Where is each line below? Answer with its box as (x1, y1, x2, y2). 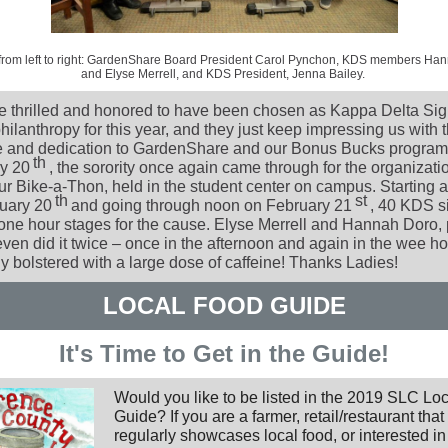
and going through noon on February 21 (71, 197, 352, 214)
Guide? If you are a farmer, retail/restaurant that (114, 408, 444, 425)
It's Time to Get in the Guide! (59, 340, 389, 367)
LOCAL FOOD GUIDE (102, 292, 346, 319)
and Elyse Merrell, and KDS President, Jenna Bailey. (80, 67, 368, 81)
